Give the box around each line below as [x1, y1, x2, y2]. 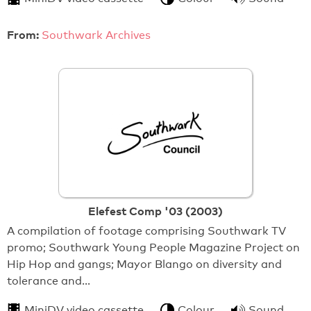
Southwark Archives [42, 28, 151, 42]
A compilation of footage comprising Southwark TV [7, 224, 286, 238]
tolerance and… [7, 274, 90, 288]
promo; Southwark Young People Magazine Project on [7, 241, 300, 255]
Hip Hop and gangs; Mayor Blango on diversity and [7, 258, 282, 271]
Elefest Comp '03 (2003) [88, 204, 223, 219]
